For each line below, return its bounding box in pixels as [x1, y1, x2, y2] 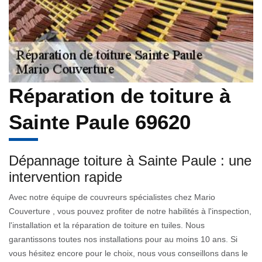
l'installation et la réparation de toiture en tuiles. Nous [9, 220, 205, 230]
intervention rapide [9, 168, 122, 185]
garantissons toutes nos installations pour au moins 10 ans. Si [9, 234, 237, 244]
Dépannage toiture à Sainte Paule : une [9, 152, 251, 168]
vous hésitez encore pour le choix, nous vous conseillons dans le [9, 248, 248, 258]
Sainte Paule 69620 [9, 110, 191, 133]
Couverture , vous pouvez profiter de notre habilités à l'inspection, [9, 206, 251, 216]
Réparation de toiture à [9, 84, 230, 107]
